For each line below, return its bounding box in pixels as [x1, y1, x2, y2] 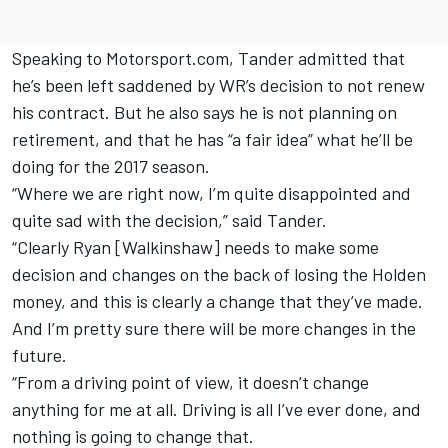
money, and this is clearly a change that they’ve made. [12, 290, 423, 313]
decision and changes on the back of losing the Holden [12, 263, 426, 286]
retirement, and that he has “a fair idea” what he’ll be [12, 128, 413, 151]
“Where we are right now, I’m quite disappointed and [12, 182, 411, 205]
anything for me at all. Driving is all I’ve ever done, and [12, 398, 421, 421]
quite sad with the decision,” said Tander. [12, 209, 327, 232]
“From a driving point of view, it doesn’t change [12, 371, 369, 394]
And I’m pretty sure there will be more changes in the [12, 317, 416, 340]
